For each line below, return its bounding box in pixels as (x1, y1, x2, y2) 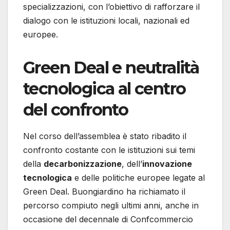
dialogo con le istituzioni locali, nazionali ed (23, 15, 189, 26)
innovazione (142, 159, 192, 169)
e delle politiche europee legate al (72, 172, 205, 183)
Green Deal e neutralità (23, 57, 199, 78)
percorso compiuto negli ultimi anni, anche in (23, 200, 199, 211)
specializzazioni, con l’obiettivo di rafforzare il (23, 2, 200, 12)
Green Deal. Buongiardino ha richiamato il (23, 186, 185, 197)
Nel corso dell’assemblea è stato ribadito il (23, 131, 186, 142)
